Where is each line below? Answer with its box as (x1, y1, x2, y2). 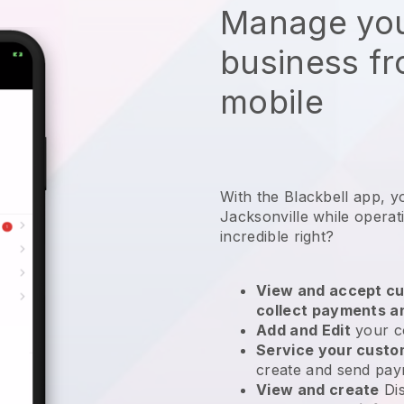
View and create (256, 380, 380, 399)
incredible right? (220, 226, 339, 245)
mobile (220, 81, 324, 122)
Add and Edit (256, 320, 351, 339)
